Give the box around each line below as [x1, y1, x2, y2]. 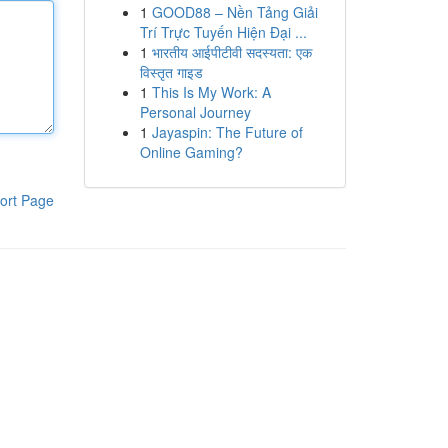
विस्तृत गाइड [139, 62, 203, 82]
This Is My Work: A [151, 82, 271, 102]
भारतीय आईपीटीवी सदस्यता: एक [151, 42, 312, 62]
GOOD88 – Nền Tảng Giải [151, 2, 318, 22]
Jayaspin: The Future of [151, 122, 303, 142]
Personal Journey [139, 102, 251, 122]
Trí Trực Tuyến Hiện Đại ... [139, 22, 307, 42]
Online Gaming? [139, 142, 243, 162]
